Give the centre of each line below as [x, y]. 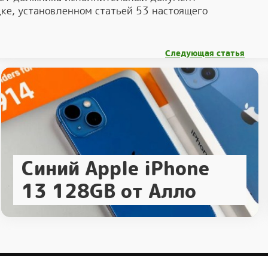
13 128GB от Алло [109, 191]
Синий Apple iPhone [116, 169]
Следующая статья [205, 53]
